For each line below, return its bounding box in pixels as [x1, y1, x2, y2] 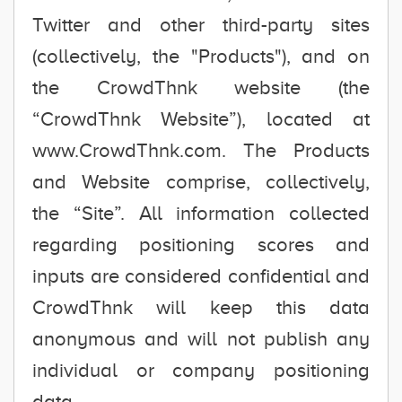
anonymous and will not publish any [32, 328, 370, 350]
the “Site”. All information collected [32, 202, 370, 224]
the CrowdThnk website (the [32, 76, 370, 99]
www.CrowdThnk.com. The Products [32, 139, 370, 162]
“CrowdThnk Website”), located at [32, 108, 370, 130]
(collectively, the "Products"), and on [32, 45, 370, 67]
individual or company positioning [32, 359, 370, 381]
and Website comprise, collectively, [32, 170, 370, 193]
